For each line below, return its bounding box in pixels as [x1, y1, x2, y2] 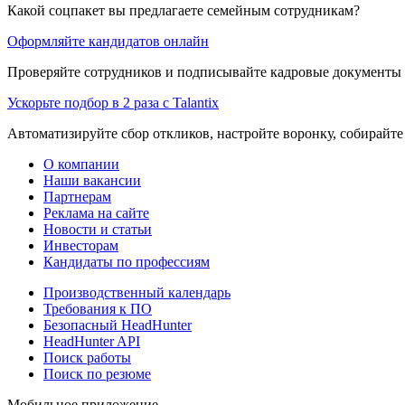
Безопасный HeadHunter [43, 316, 192, 333]
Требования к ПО [43, 300, 152, 316]
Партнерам [43, 188, 111, 204]
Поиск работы [43, 349, 131, 365]
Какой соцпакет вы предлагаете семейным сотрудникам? [7, 2, 360, 18]
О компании [43, 155, 119, 172]
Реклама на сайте [43, 204, 149, 221]
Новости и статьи [43, 221, 152, 237]
